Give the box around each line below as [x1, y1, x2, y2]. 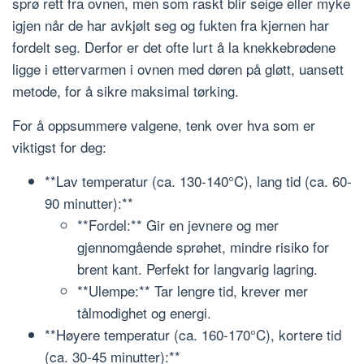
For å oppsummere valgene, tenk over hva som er [12, 114, 315, 135]
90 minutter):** [45, 192, 133, 213]
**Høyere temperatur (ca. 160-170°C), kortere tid [45, 323, 341, 344]
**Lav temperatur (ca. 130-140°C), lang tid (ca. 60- [45, 170, 352, 191]
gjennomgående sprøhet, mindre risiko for [77, 236, 329, 257]
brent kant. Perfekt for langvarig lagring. [77, 258, 318, 279]
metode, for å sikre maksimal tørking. [12, 80, 239, 101]
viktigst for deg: [12, 136, 106, 157]
